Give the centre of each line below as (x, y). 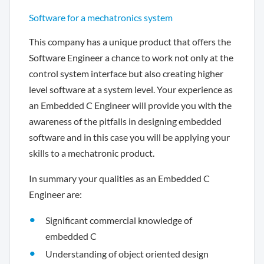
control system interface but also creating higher (126, 73)
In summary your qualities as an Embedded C (119, 178)
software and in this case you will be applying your (129, 137)
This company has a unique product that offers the (130, 42)
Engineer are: (55, 194)
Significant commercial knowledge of (119, 220)
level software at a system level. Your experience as (131, 89)
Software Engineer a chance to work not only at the (131, 57)
